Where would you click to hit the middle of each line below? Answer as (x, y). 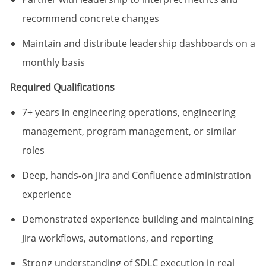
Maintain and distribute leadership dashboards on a (138, 44)
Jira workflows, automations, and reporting (117, 238)
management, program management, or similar (129, 132)
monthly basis (53, 63)
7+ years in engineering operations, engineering (129, 113)
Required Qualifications (62, 88)
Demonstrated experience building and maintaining (137, 219)
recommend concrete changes (90, 19)
